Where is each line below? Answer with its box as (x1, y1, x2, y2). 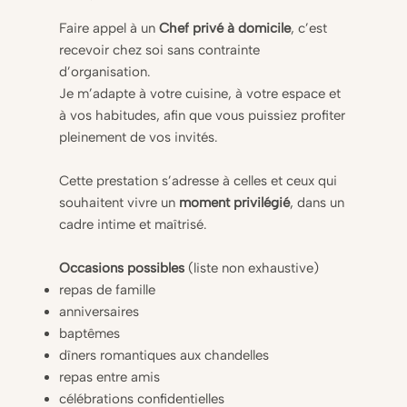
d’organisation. (59, 64, 152, 81)
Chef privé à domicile (155, 20, 292, 37)
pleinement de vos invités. (59, 129, 219, 146)
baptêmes (59, 325, 121, 342)
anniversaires (59, 303, 140, 321)
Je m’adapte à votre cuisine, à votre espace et (59, 85, 342, 103)
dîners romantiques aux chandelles (59, 347, 270, 364)
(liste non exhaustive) (188, 260, 320, 277)
